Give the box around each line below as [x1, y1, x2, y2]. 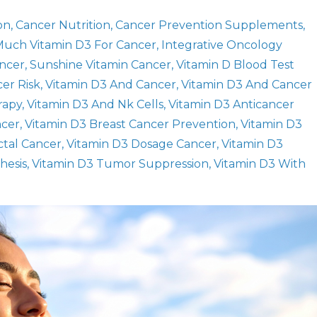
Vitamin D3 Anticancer [168, 98, 294, 111]
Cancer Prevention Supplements [115, 18, 303, 32]
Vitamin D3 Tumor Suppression [32, 157, 209, 171]
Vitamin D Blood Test [176, 58, 294, 71]
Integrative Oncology [161, 38, 282, 52]
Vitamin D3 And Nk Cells [27, 98, 163, 111]
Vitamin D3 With [214, 157, 306, 171]
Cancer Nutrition [16, 18, 110, 32]
